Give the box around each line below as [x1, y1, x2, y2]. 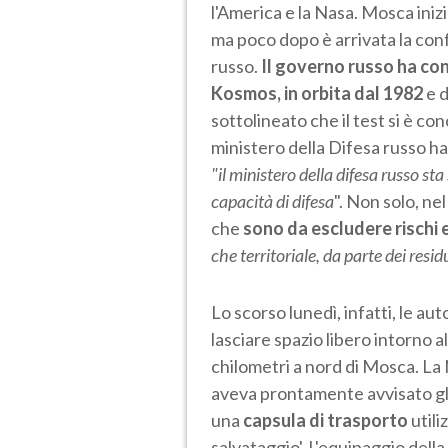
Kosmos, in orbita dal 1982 [211, 81, 423, 104]
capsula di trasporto [243, 408, 408, 431]
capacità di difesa [211, 189, 334, 212]
